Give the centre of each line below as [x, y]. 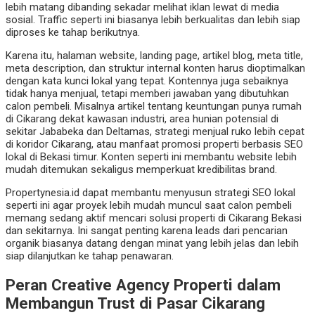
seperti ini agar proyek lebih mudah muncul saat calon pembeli [149, 206]
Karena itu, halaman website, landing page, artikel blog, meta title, [154, 56]
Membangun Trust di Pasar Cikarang [135, 303]
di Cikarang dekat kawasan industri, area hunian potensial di [142, 119]
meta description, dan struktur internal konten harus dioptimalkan [155, 69]
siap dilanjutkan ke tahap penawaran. [90, 256]
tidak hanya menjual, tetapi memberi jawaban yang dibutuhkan [147, 94]
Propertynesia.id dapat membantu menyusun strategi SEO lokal [150, 193]
